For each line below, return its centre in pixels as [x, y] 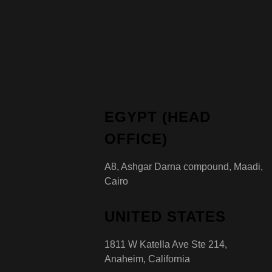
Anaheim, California [147, 259]
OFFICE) [136, 138]
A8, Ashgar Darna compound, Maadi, [184, 166]
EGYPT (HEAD [158, 117]
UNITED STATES [165, 216]
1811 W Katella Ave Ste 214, [166, 244]
